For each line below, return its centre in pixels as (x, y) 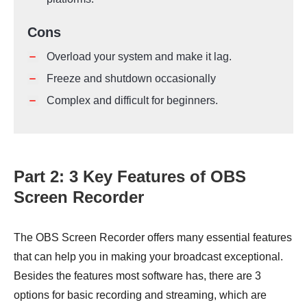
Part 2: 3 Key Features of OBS (130, 177)
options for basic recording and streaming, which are (140, 295)
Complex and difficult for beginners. (132, 101)
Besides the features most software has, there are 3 (137, 276)
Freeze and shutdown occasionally (131, 79)
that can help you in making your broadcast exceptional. (148, 257)
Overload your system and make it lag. (139, 57)
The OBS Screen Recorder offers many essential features (153, 238)
